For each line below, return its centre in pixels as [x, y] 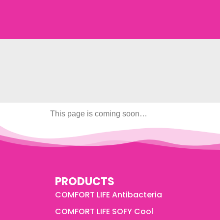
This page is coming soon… [99, 114]
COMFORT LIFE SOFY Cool [104, 211]
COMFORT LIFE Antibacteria [109, 195]
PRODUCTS [85, 181]
